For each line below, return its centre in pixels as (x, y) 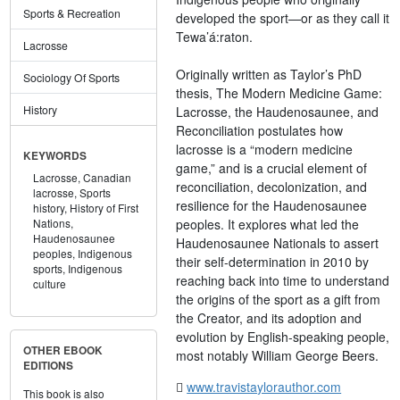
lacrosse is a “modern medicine (265, 149)
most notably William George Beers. (278, 355)
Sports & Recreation (71, 12)
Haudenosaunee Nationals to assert (278, 242)
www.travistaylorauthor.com (264, 386)
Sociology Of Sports (71, 77)
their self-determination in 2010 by (273, 261)
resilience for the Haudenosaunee (272, 205)
